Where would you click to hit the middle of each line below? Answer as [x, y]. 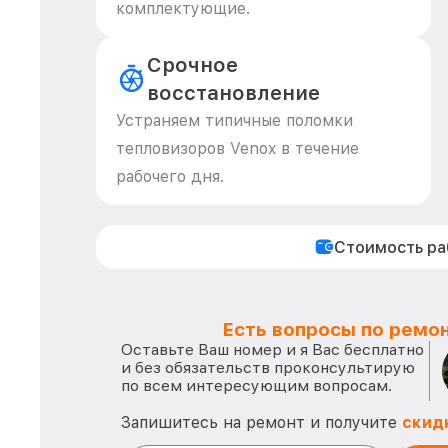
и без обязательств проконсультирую [268, 367]
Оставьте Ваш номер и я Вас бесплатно [272, 349]
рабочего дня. [170, 176]
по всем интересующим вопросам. [256, 385]
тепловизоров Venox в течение [237, 148]
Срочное [193, 65]
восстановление [234, 93]
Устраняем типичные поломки [234, 120]
